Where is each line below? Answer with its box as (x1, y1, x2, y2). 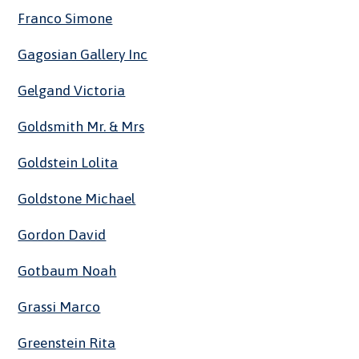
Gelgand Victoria (18, 83, 126, 99)
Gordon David (18, 227, 107, 244)
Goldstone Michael (18, 191, 136, 208)
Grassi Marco (18, 299, 101, 316)
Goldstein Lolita (18, 155, 119, 171)
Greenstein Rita (18, 335, 116, 352)
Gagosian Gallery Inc (18, 46, 148, 63)
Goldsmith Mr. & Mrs (18, 119, 145, 135)
